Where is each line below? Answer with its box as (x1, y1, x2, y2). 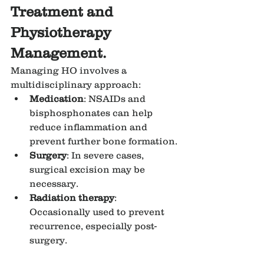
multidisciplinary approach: (11, 79, 141, 90)
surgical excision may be (29, 164, 147, 175)
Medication (29, 93, 84, 104)
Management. (11, 45, 106, 61)
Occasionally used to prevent (29, 206, 167, 217)
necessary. (29, 178, 78, 189)
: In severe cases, (67, 150, 146, 161)
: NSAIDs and (84, 93, 148, 104)
